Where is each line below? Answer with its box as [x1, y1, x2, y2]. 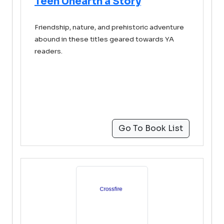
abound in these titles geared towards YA [34, 35, 174, 43]
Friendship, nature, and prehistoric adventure [34, 23, 184, 31]
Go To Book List [118, 123, 183, 133]
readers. [34, 47, 64, 55]
